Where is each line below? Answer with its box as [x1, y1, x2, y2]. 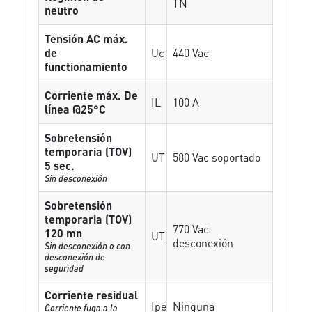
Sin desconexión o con [45, 240, 131, 251]
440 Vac [173, 45, 210, 60]
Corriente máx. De [45, 88, 139, 102]
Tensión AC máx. [45, 31, 129, 46]
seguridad [45, 262, 84, 274]
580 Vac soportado [173, 150, 261, 164]
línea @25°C [45, 102, 107, 116]
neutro [45, 3, 79, 17]
